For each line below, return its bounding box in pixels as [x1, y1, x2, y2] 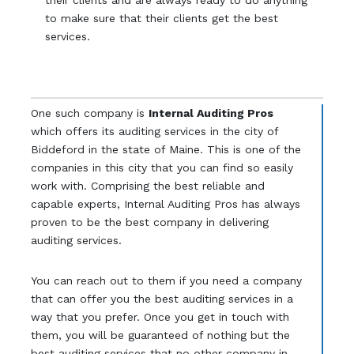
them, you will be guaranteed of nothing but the [30, 329, 290, 342]
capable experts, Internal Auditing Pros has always [30, 198, 300, 211]
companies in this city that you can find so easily [30, 161, 293, 175]
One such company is [30, 107, 149, 120]
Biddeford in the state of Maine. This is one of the [30, 143, 301, 156]
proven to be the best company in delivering [30, 216, 269, 229]
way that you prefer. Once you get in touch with [30, 311, 289, 324]
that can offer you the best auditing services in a [30, 292, 293, 306]
